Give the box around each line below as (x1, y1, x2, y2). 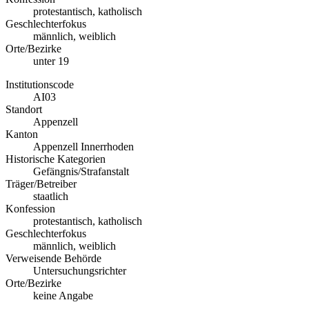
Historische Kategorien (6, 153, 106, 166)
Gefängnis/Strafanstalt (33, 166, 129, 178)
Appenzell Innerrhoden (33, 141, 134, 153)
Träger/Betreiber (6, 178, 77, 190)
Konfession (6, 203, 55, 215)
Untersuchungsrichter (33, 265, 126, 277)
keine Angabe (33, 290, 93, 302)
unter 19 (33, 55, 69, 68)
